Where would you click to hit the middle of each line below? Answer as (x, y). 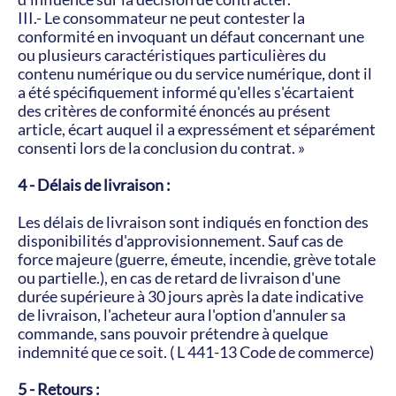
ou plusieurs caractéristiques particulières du (172, 55)
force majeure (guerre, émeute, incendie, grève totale (197, 259)
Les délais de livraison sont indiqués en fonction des (193, 222)
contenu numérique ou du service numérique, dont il (195, 73)
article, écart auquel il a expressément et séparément (197, 129)
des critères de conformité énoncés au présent (174, 110)
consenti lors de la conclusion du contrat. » (161, 148)
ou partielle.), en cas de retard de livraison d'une (179, 278)
